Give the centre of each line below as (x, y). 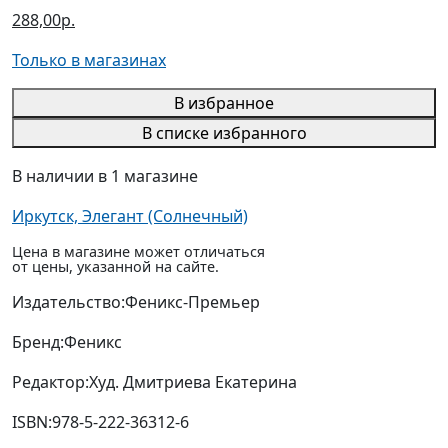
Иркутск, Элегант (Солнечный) (130, 216)
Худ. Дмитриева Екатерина (193, 382)
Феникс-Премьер (192, 302)
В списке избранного (224, 133)
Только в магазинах (89, 60)
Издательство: (68, 302)
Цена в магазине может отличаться (138, 252)
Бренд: (38, 342)
